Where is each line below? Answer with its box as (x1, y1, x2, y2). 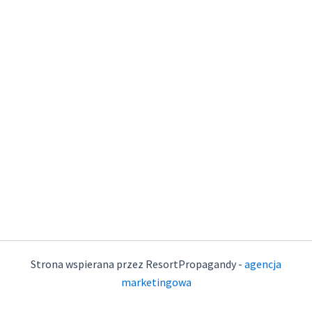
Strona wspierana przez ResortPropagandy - (31, 257, 244, 271)
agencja (244, 257, 281, 271)
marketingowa (120, 275, 192, 289)
